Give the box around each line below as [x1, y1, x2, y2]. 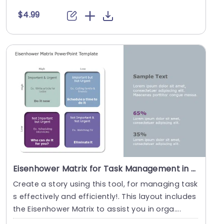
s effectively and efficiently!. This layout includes [13, 191, 196, 202]
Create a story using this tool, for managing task [13, 179, 198, 189]
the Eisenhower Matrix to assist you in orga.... [13, 204, 181, 214]
